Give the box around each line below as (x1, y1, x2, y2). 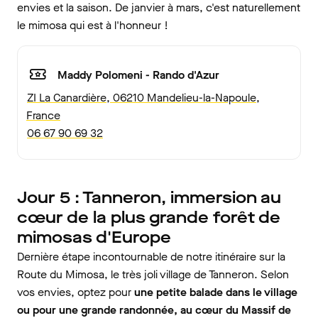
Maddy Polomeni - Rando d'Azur (57, 67, 219, 82)
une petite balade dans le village (134, 285, 297, 300)
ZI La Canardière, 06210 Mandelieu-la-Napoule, (27, 90, 260, 106)
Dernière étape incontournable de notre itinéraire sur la (17, 249, 285, 265)
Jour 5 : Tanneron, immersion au (17, 187, 281, 209)
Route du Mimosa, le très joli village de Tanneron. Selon (17, 267, 289, 283)
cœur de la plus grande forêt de (17, 207, 280, 229)
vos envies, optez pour (17, 285, 134, 300)
